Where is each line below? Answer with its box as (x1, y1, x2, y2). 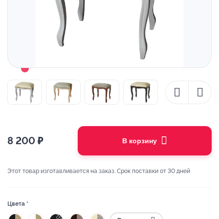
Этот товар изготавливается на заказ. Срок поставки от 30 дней (7, 168, 190, 175)
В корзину (122, 137, 157, 145)
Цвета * (7, 200, 28, 208)
